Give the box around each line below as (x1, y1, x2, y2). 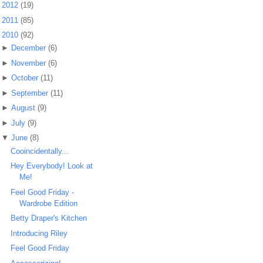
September (11, 88, 48, 97)
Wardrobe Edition (19, 198, 78, 208)
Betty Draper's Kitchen (11, 214, 87, 223)
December (11, 43, 46, 53)
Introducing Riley (11, 228, 68, 238)
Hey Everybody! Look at (11, 161, 93, 171)
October (11, 73, 38, 83)
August (11, 103, 35, 113)
